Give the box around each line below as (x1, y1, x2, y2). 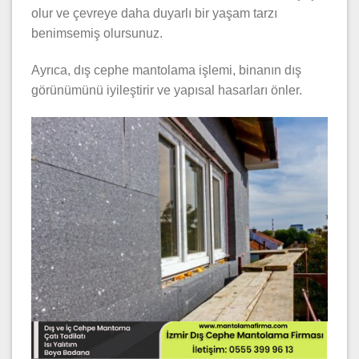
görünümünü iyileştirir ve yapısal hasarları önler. (31, 83, 302, 98)
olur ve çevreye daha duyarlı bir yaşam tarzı (31, 6, 277, 21)
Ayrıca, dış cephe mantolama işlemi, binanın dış (31, 63, 301, 78)
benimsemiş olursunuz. (31, 26, 163, 41)
